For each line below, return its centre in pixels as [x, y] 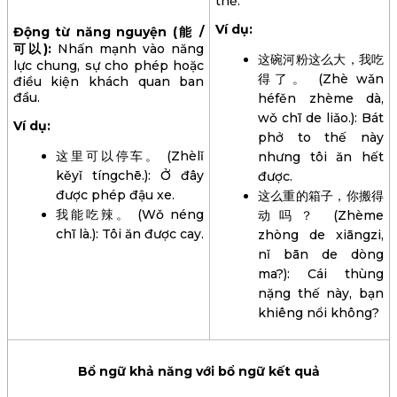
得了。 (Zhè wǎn [321, 78]
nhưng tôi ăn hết [321, 156]
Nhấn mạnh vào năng [131, 48]
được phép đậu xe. [115, 195]
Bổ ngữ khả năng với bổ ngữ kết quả [198, 371]
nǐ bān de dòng [321, 254]
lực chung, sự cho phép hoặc [109, 65]
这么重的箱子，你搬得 [321, 195]
